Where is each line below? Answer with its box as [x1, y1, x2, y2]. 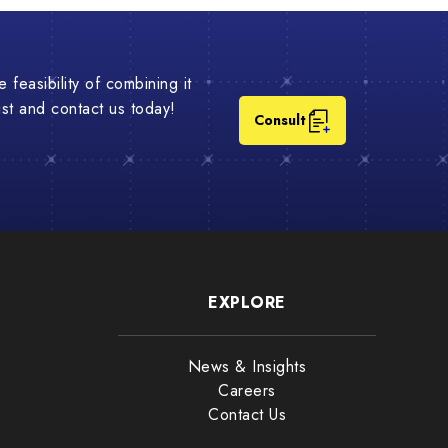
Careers [218, 379, 276, 403]
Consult [254, 110, 307, 131]
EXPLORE [208, 291, 286, 315]
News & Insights [187, 355, 307, 379]
